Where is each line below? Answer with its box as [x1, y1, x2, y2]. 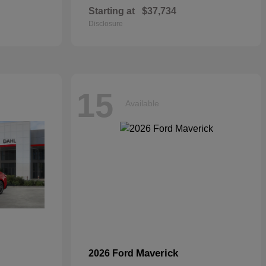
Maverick [136, 248, 178, 259]
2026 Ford [88, 248, 136, 258]
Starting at [88, 6, 135, 16]
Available [125, 98, 159, 108]
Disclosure [88, 20, 123, 28]
